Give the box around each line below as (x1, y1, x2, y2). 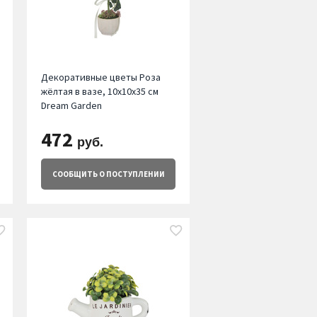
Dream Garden (40, 99, 102, 113)
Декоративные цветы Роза (40, 71, 161, 84)
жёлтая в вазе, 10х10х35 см (40, 85, 158, 98)
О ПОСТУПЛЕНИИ (97, 169, 165, 180)
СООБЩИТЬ (52, 169, 98, 180)
